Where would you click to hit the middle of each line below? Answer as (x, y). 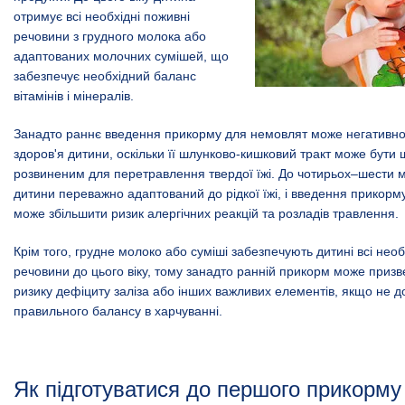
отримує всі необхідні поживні (102, 16)
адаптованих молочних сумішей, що (121, 56)
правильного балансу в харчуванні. (118, 311)
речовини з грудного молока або (110, 36)
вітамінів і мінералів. (75, 95)
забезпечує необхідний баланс (105, 75)
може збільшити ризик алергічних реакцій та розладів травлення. (206, 213)
